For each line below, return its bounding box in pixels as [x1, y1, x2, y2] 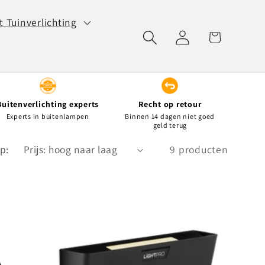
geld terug [153, 121, 187, 130]
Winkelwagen [182, 30, 246, 43]
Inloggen [160, 30, 203, 43]
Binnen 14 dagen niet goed [125, 112, 215, 121]
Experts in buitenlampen [6, 112, 89, 121]
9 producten [170, 143, 228, 157]
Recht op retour [138, 99, 202, 110]
